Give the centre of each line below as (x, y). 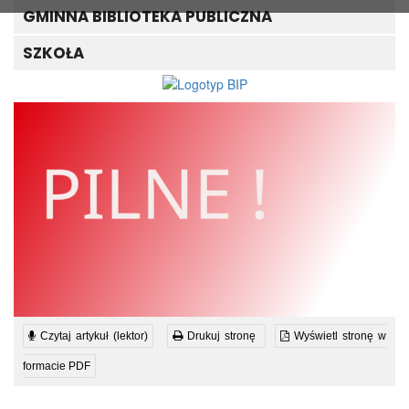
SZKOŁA (53, 53)
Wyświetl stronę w (338, 336)
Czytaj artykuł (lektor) (92, 336)
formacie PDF (57, 366)
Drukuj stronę (219, 336)
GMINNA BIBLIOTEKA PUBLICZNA (147, 17)
